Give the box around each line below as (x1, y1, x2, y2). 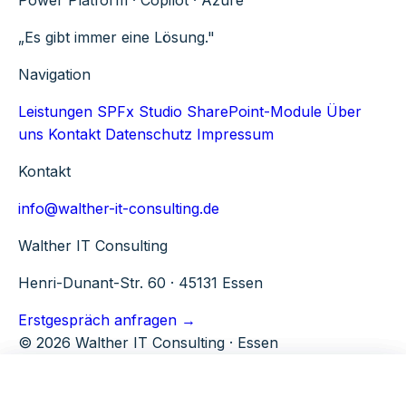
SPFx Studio (97, 101, 182, 121)
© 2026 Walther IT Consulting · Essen (18, 333, 278, 352)
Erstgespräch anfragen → (18, 310, 196, 329)
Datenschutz (105, 124, 192, 143)
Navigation (18, 64, 91, 83)
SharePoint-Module (187, 101, 322, 121)
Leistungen (18, 101, 92, 121)
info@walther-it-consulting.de (18, 198, 219, 217)
